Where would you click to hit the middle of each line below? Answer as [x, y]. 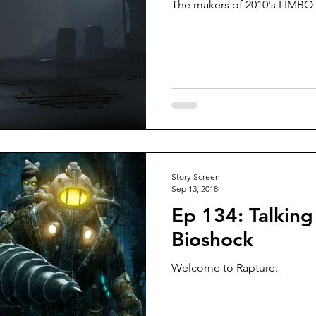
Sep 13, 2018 [195, 188]
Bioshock [212, 239]
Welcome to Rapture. [225, 267]
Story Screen [196, 176]
